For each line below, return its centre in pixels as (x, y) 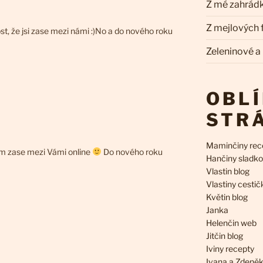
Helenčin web (231, 223)
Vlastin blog (227, 171)
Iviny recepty (230, 249)
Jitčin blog (224, 236)
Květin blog (227, 197)
